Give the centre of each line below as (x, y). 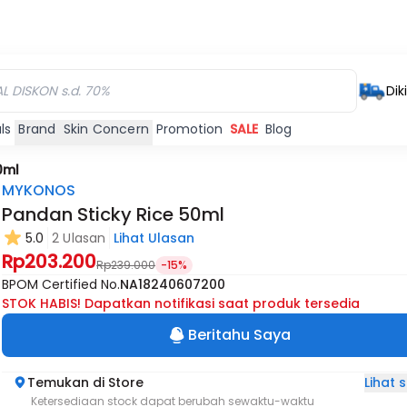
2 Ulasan (79, 238)
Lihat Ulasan (154, 238)
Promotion (190, 129)
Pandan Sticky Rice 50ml (114, 214)
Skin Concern (106, 129)
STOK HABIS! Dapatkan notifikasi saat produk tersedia (181, 303)
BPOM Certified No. (61, 284)
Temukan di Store (86, 382)
